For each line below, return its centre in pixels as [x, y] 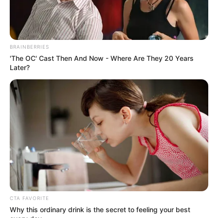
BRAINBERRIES [29, 47]
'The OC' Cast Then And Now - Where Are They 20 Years [102, 58]
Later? [20, 68]
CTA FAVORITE [29, 198]
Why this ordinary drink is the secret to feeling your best [100, 209]
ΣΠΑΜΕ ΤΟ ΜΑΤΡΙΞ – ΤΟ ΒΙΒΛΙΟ [76, 44]
